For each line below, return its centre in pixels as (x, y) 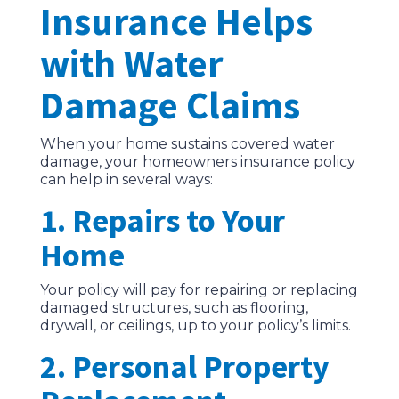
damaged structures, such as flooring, (174, 308)
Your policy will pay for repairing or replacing (199, 290)
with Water (131, 64)
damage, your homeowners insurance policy (197, 162)
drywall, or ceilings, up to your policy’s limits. (195, 326)
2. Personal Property (184, 367)
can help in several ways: (126, 180)
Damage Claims (170, 106)
